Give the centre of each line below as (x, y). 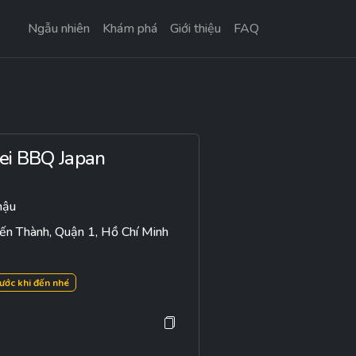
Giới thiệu (195, 29)
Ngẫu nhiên (59, 29)
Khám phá (130, 29)
